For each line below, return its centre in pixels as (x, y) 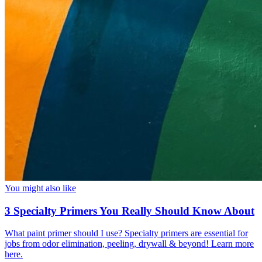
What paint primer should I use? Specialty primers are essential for (126, 233)
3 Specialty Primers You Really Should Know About (130, 211)
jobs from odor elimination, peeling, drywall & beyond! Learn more (129, 244)
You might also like (40, 188)
